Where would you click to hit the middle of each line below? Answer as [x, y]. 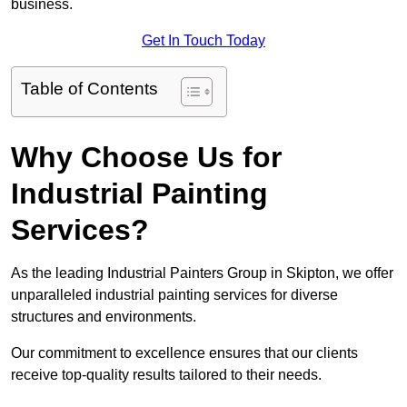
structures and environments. [104, 317]
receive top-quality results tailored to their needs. [166, 375]
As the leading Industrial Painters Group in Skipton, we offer [202, 273]
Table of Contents [89, 89]
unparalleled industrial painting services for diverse [174, 295]
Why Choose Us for [146, 158]
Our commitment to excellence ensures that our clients [184, 353]
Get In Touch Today [203, 41]
